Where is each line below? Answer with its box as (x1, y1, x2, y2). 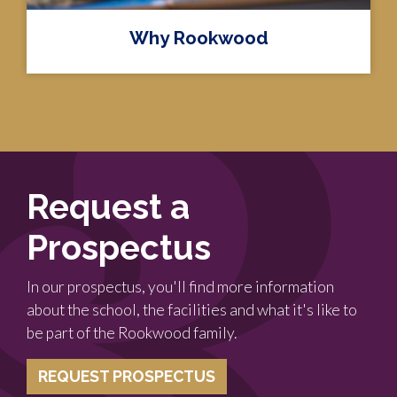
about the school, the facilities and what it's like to (27, 300, 357, 319)
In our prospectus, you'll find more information (27, 277, 334, 296)
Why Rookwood (128, 27, 269, 49)
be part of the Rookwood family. (27, 323, 237, 342)
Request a (27, 187, 190, 227)
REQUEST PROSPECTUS (38, 367, 215, 385)
